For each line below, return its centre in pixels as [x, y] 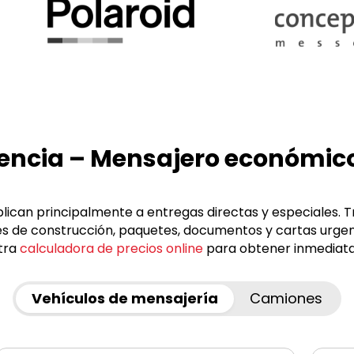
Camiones [286, 298]
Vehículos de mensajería [125, 298]
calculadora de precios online [111, 248]
